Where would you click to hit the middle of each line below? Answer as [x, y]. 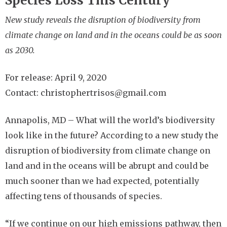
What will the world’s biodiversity [145, 120]
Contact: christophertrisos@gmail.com [86, 93]
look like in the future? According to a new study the [112, 135]
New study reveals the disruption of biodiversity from [103, 20]
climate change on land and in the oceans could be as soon [113, 35]
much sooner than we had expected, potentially [102, 181]
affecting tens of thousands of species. [84, 196]
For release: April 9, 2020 [56, 78]
